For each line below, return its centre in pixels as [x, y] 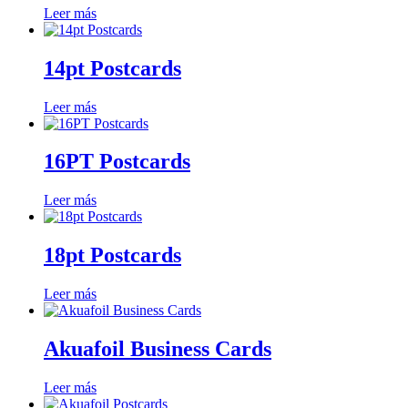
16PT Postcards [117, 162]
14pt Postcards [112, 68]
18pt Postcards [112, 255]
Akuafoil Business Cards [158, 349]
